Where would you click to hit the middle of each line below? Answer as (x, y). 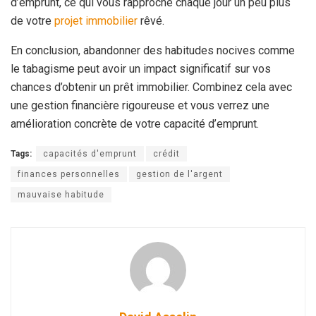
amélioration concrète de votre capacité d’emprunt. (135, 124)
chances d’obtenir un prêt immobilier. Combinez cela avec (151, 87)
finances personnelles (69, 175)
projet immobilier (96, 21)
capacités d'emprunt (90, 154)
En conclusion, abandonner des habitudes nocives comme (153, 51)
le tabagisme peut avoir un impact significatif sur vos (141, 69)
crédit (166, 154)
